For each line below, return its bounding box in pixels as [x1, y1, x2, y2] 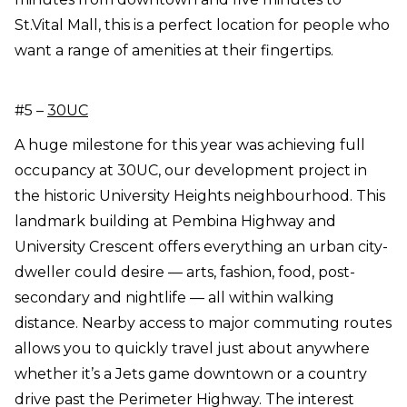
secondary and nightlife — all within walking [15, 289, 334, 307]
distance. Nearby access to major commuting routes [15, 314, 392, 333]
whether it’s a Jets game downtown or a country [15, 365, 367, 383]
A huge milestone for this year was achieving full [15, 136, 365, 154]
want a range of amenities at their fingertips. [15, 42, 333, 60]
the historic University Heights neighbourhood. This [15, 187, 385, 205]
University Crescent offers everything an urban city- [15, 238, 388, 256]
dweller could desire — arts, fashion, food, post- [15, 263, 355, 282]
